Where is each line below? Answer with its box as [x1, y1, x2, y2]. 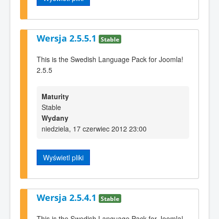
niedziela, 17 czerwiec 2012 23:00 [42, 124, 147, 134]
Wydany [42, 113, 68, 123]
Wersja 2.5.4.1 [37, 192, 99, 204]
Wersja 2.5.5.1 [37, 32, 99, 44]
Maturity [42, 91, 69, 102]
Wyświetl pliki [43, 153, 84, 163]
